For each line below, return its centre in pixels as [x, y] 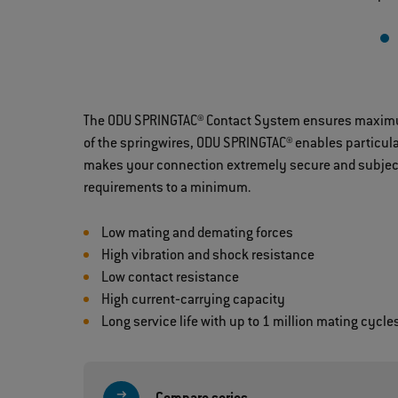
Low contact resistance [171, 279]
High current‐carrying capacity [194, 301]
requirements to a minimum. [167, 189]
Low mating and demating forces [198, 234]
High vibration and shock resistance [208, 256]
